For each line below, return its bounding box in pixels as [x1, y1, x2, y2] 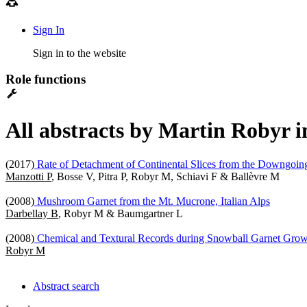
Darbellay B [5, 207, 58, 219]
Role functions [5, 72, 86, 87]
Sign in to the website [33, 47, 126, 59]
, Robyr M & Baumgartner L [58, 207, 183, 219]
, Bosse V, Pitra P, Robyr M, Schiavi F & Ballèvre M [51, 170, 280, 182]
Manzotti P [5, 170, 51, 182]
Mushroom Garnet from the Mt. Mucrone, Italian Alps [34, 195, 270, 207]
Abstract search [33, 280, 99, 292]
